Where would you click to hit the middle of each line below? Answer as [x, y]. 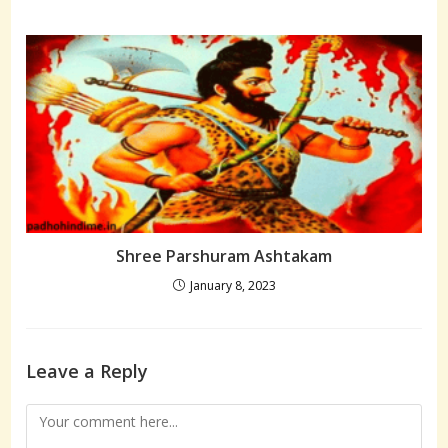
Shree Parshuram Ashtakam [224, 256]
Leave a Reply [87, 371]
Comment [58, 416]
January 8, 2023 [232, 286]
